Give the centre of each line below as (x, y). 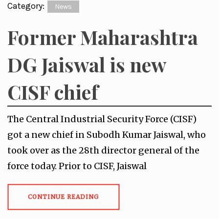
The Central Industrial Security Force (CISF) (102, 119)
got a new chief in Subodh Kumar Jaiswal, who (107, 135)
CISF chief (53, 92)
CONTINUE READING (63, 197)
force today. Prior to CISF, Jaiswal (77, 166)
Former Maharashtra (103, 37)
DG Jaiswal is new (87, 64)
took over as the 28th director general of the (103, 150)
